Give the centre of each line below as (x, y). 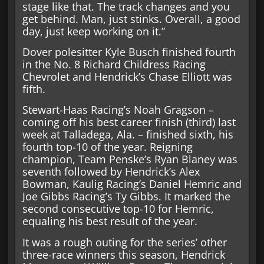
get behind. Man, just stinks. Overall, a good (131, 19)
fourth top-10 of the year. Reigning (107, 147)
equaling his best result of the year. (110, 221)
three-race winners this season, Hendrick (123, 254)
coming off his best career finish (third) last (129, 122)
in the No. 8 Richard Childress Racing (114, 64)
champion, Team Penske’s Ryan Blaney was (130, 159)
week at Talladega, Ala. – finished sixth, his (128, 135)
